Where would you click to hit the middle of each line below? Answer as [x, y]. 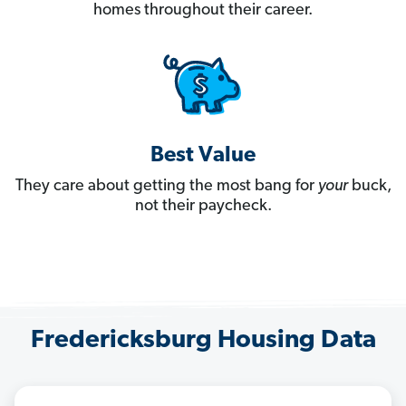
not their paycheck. [203, 207]
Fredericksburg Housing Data [203, 341]
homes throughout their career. [203, 11]
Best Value [203, 156]
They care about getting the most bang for [166, 187]
